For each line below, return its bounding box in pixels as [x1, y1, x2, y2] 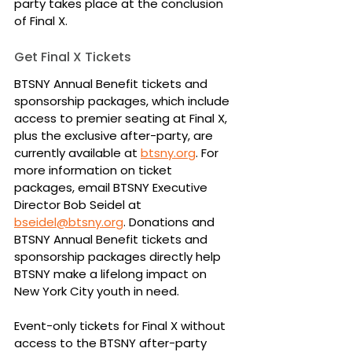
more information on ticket [14, 161, 175, 178]
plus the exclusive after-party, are [14, 126, 216, 144]
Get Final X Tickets [14, 47, 131, 66]
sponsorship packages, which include [14, 92, 233, 109]
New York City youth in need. [14, 282, 179, 299]
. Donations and [123, 213, 218, 230]
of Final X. [14, 12, 68, 29]
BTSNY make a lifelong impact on [14, 265, 210, 282]
